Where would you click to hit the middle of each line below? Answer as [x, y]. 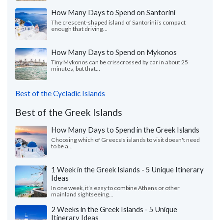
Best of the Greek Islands [69, 112]
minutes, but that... [76, 69]
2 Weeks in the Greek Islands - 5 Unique [114, 209]
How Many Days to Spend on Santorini [113, 13]
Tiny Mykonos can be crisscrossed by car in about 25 [120, 62]
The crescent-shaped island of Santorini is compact [118, 23]
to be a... [62, 146]
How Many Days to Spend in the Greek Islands [125, 130]
